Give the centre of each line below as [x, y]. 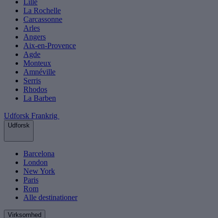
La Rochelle [42, 11]
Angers [35, 37]
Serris [32, 81]
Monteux [37, 63]
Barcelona [39, 154]
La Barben [40, 98]
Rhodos [35, 90]
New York [39, 171]
